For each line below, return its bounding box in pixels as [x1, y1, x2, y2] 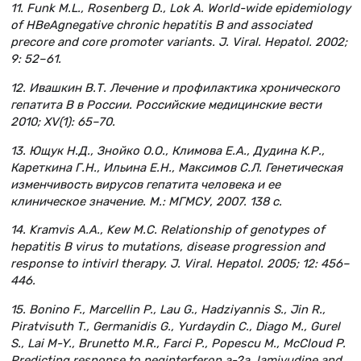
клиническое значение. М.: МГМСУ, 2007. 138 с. [10, 193, 282, 209]
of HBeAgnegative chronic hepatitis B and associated [10, 17, 312, 32]
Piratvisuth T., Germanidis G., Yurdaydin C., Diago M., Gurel [10, 319, 340, 334]
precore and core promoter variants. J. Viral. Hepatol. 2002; [10, 34, 347, 49]
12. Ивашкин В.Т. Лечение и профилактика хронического [10, 80, 340, 95]
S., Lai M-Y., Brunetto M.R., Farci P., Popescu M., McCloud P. [10, 336, 346, 351]
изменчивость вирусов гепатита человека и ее [10, 176, 280, 192]
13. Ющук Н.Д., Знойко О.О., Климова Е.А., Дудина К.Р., [10, 143, 325, 158]
